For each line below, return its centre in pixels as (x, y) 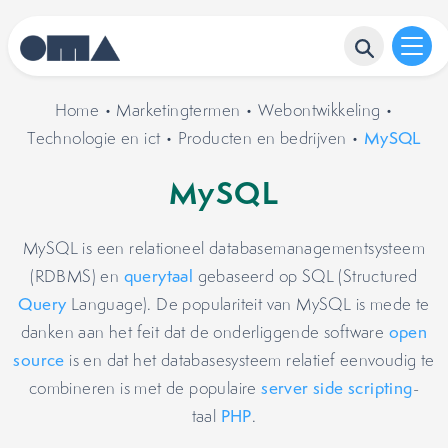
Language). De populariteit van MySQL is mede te (248, 304)
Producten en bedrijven (262, 138)
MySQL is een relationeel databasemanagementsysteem (224, 248)
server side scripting (337, 388)
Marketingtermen (178, 110)
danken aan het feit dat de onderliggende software (204, 332)
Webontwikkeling (319, 110)
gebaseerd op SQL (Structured (305, 276)
